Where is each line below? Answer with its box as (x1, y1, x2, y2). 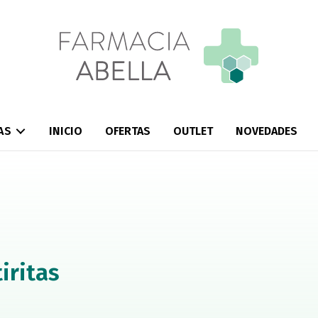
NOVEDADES (235, 124, 297, 138)
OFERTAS (104, 124, 150, 138)
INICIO (48, 124, 82, 138)
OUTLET (172, 124, 213, 138)
